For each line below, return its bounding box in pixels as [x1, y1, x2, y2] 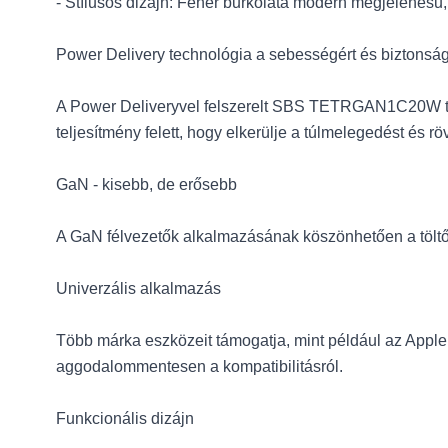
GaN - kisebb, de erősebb [56, 176, 237, 193]
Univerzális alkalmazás [56, 280, 221, 297]
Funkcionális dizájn [56, 410, 194, 427]
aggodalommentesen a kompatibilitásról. [56, 358, 343, 375]
